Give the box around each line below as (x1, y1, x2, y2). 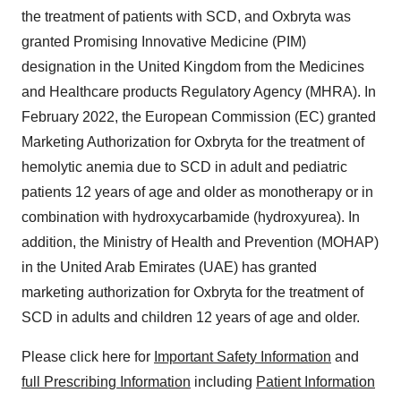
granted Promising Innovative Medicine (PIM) (21, 34, 306, 50)
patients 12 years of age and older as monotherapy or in (21, 184, 373, 200)
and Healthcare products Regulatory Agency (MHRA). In (21, 84, 376, 100)
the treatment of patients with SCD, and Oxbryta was (21, 9, 351, 25)
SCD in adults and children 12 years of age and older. (21, 310, 360, 326)
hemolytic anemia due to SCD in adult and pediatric (21, 159, 347, 175)
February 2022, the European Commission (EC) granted (21, 109, 376, 125)
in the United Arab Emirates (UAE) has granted (21, 260, 317, 276)
